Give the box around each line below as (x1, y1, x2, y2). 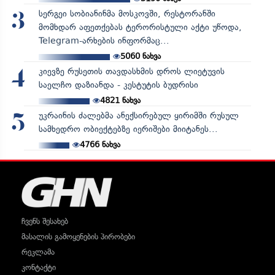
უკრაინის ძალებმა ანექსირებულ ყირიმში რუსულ (38, 110, 239, 121)
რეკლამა (21, 247, 55, 257)
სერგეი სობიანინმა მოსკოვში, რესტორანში (38, 8, 215, 19)
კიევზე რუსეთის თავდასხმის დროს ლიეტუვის (38, 66, 225, 77)
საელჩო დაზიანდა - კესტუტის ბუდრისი (38, 79, 198, 90)
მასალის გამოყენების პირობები (21, 231, 135, 241)
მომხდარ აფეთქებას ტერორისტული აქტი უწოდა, (38, 21, 242, 33)
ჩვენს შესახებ (21, 216, 68, 226)
